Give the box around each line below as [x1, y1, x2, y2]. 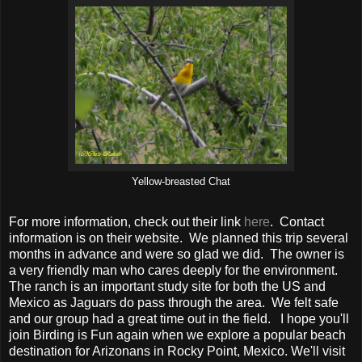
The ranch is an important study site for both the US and [9, 280, 326, 294]
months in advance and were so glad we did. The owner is [9, 247, 344, 262]
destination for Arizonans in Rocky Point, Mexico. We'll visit [9, 344, 345, 359]
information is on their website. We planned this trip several [9, 231, 348, 246]
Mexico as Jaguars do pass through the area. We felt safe [9, 296, 339, 310]
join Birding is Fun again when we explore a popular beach [9, 328, 346, 343]
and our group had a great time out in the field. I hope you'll [9, 312, 349, 326]
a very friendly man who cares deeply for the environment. [9, 263, 338, 278]
